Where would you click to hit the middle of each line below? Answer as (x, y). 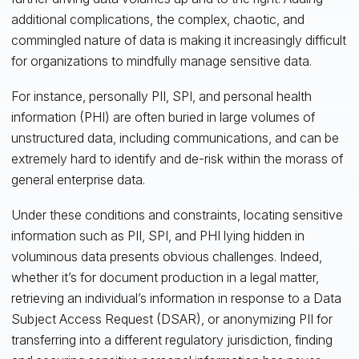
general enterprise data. (86, 179)
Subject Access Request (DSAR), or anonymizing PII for (171, 319)
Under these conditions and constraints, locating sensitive (177, 214)
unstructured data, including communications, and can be (175, 137)
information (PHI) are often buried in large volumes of (163, 117)
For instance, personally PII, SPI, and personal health (161, 96)
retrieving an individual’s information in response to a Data (176, 298)
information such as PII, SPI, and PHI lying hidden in (157, 235)
